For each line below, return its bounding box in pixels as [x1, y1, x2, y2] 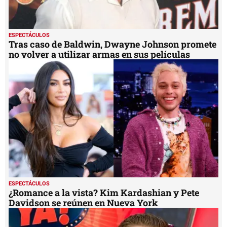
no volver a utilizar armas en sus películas [9, 48, 190, 60]
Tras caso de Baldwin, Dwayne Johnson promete [9, 37, 216, 50]
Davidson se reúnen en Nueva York [9, 196, 158, 209]
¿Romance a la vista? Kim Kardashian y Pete [9, 186, 199, 199]
